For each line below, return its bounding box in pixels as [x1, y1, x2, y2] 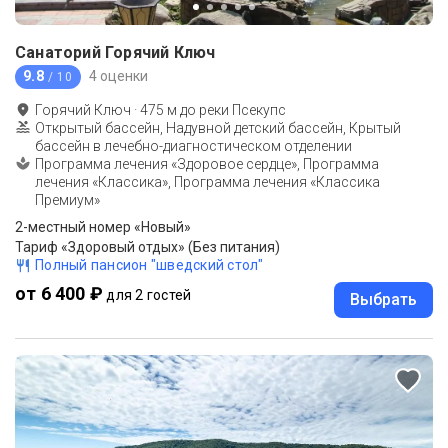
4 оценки [88, 68, 148, 85]
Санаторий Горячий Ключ [15, 42, 216, 62]
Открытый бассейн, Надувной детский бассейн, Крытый [35, 119, 401, 136]
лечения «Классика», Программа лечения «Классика [35, 173, 380, 190]
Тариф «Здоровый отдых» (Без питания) [15, 238, 280, 255]
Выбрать [350, 289, 417, 309]
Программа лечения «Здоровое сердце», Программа [35, 155, 379, 172]
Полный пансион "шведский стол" [35, 256, 264, 273]
